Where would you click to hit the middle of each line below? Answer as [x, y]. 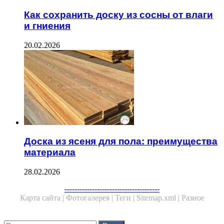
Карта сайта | [43, 198]
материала [50, 152]
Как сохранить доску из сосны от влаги [118, 15]
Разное [193, 198]
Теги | [125, 198]
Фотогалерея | [90, 198]
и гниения [47, 26]
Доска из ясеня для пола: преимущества [121, 141]
